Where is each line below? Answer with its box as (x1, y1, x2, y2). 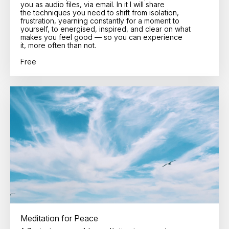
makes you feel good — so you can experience (20, 32, 182, 41)
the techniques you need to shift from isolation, (20, 8, 179, 17)
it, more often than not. (20, 40, 96, 50)
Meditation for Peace (20, 213, 98, 224)
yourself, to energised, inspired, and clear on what (20, 24, 191, 33)
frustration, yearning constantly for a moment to (20, 16, 179, 25)
